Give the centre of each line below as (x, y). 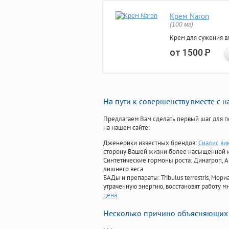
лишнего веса (123, 169)
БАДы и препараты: (132, 178)
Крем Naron (189, 16)
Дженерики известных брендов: (151, 143)
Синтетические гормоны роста (147, 161)
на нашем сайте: (127, 128)
